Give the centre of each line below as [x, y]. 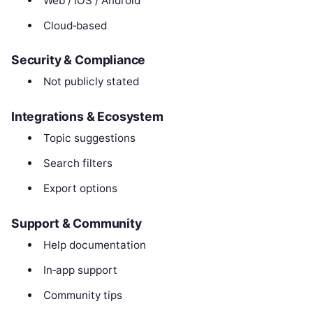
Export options [80, 189]
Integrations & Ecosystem [87, 117]
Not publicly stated [91, 82]
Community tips [82, 295]
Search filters [78, 163]
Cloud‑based [75, 25]
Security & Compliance [79, 60]
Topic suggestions [89, 138]
